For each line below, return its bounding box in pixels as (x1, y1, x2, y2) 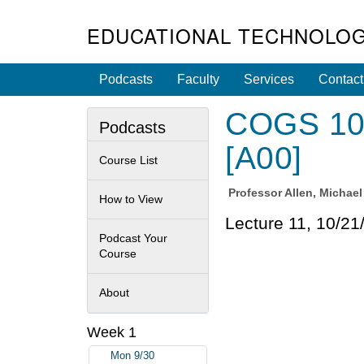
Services (244, 72, 294, 86)
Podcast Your (99, 231, 167, 245)
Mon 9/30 (110, 350, 154, 362)
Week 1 (87, 323, 136, 340)
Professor (228, 186, 285, 200)
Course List (99, 153, 158, 167)
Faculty (177, 72, 219, 86)
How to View (99, 192, 162, 206)
